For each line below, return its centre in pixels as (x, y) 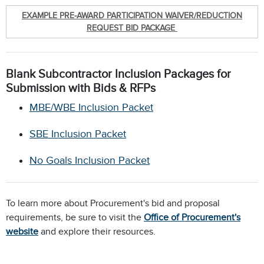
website (22, 232)
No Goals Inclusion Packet (90, 160)
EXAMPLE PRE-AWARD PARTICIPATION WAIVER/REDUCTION (132, 15)
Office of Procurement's (192, 218)
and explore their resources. (100, 232)
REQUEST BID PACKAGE (132, 27)
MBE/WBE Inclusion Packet (91, 107)
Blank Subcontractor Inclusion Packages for (118, 73)
